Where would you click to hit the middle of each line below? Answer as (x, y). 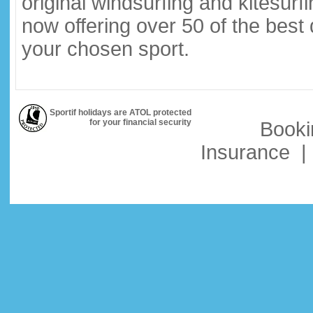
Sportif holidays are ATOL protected (121, 112)
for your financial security (140, 122)
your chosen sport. (105, 49)
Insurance (245, 152)
